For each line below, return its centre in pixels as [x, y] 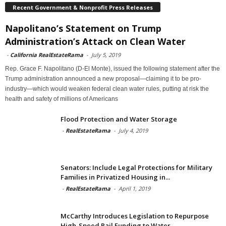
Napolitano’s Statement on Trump [83, 28]
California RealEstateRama [47, 54]
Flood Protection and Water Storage [119, 119]
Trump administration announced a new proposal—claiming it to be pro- [103, 78]
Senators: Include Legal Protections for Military [136, 167]
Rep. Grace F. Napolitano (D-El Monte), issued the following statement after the [112, 68]
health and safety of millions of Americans [62, 99]
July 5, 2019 [106, 54]
